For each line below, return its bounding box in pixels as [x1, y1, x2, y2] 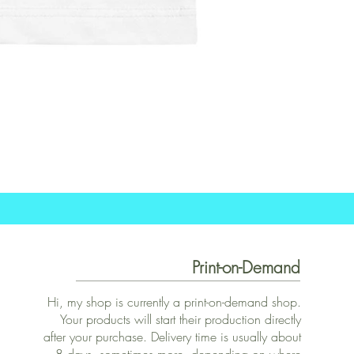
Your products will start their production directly [59, 311, 301, 329]
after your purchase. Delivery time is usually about [43, 328, 301, 346]
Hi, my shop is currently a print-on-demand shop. [47, 293, 301, 311]
